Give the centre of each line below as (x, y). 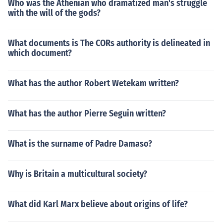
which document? (40, 53)
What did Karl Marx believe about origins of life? (98, 204)
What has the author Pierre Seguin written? (87, 113)
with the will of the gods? (54, 13)
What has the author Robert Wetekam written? (93, 83)
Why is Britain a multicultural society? (78, 174)
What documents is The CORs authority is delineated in (109, 43)
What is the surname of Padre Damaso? (80, 144)
